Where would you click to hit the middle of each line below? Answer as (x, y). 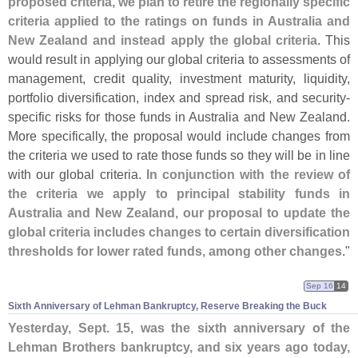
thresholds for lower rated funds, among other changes (175, 251)
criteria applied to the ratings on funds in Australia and (179, 20)
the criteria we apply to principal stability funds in (179, 193)
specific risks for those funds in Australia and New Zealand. (179, 116)
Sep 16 (320, 286)
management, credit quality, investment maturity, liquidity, (179, 78)
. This (333, 40)
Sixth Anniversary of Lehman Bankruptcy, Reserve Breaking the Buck (167, 306)
